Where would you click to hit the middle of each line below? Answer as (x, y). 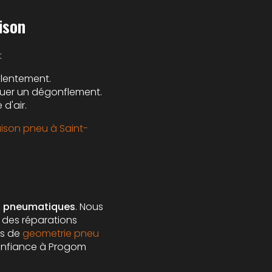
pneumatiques (39, 207)
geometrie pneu (61, 234)
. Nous (89, 207)
